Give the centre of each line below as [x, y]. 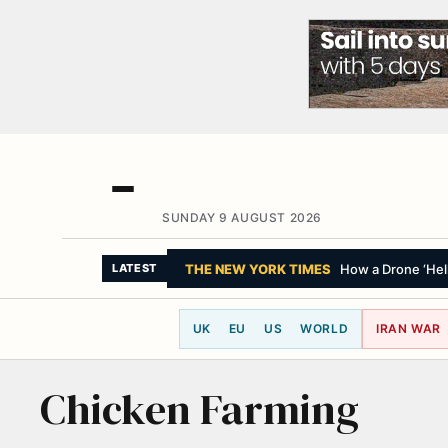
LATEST [134, 268]
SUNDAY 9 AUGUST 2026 [242, 217]
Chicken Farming [199, 409]
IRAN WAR [409, 328]
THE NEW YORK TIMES [257, 268]
